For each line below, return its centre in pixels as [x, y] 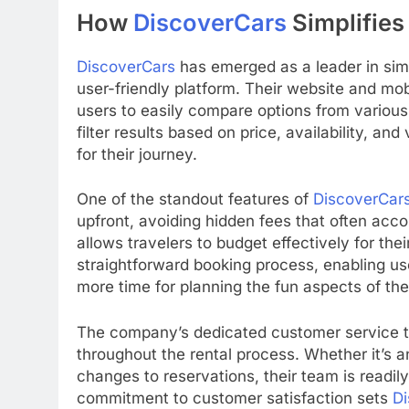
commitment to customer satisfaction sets [235, 398]
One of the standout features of [195, 199]
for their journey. [137, 154]
